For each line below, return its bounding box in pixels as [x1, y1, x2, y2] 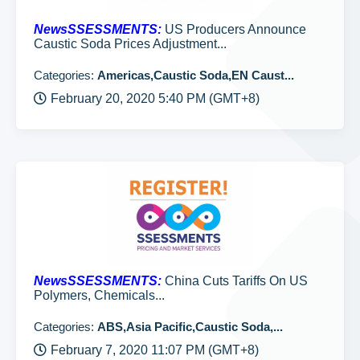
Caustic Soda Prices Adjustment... [34, 37, 227, 51]
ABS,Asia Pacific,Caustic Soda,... [97, 320, 283, 333]
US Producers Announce [162, 22, 306, 36]
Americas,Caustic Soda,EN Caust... [97, 68, 294, 82]
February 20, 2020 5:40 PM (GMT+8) [51, 92, 260, 105]
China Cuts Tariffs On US [162, 274, 308, 288]
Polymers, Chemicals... [34, 288, 165, 302]
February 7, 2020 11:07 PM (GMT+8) [51, 343, 259, 357]
